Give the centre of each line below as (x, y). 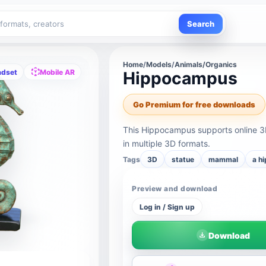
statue (183, 159)
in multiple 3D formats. (167, 143)
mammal (224, 159)
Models (159, 64)
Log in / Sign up (167, 207)
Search (201, 24)
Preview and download (175, 189)
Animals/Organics (206, 64)
